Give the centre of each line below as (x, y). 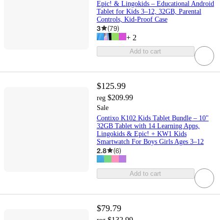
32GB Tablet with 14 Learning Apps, (148, 126)
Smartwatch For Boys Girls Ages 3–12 (150, 141)
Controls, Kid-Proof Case (132, 19)
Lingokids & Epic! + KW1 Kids (141, 134)
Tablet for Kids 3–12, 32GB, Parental (149, 11)
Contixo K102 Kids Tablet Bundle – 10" (152, 118)
